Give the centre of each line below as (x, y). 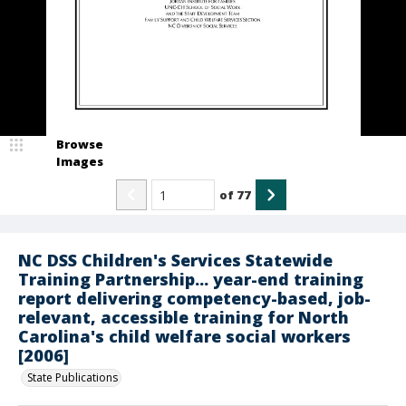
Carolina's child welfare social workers (184, 336)
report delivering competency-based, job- (194, 298)
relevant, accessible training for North (184, 317)
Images (80, 161)
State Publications (72, 377)
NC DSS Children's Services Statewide (175, 260)
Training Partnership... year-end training (191, 279)
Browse (80, 144)
